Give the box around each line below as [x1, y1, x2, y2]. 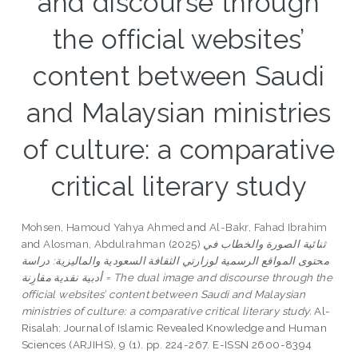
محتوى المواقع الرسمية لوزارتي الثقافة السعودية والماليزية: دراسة [21, 254, 330, 268]
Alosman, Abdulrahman [43, 237, 166, 251]
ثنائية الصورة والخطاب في [203, 237, 327, 251]
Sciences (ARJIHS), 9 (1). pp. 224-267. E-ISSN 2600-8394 [21, 338, 312, 352]
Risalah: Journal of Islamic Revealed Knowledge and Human [21, 321, 328, 335]
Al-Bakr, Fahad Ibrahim [209, 221, 328, 234]
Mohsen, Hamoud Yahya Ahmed [21, 221, 185, 234]
